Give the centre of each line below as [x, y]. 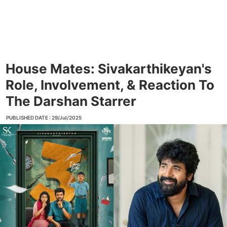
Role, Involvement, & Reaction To [110, 85]
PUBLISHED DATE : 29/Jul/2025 [44, 118]
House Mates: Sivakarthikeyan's [109, 69]
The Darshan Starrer [71, 101]
